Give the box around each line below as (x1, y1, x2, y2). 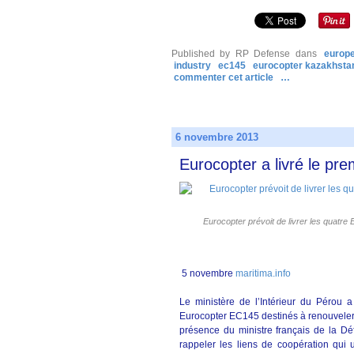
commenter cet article (174, 72, 276, 83)
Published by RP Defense (171, 48, 291, 59)
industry (174, 60, 211, 71)
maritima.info (235, 268, 291, 279)
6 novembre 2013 (175, 131, 258, 143)
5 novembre (179, 268, 235, 279)
